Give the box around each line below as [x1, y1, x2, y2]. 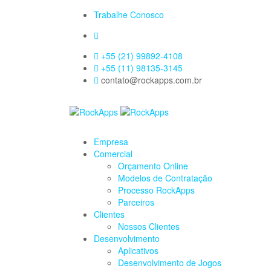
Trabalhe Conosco [94, 8, 164, 21]
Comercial [94, 148, 132, 160]
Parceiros [118, 196, 154, 209]
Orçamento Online [118, 160, 188, 172]
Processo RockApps [118, 184, 195, 197]
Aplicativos [118, 244, 158, 257]
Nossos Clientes [118, 220, 180, 233]
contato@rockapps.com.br [99, 74, 202, 86]
